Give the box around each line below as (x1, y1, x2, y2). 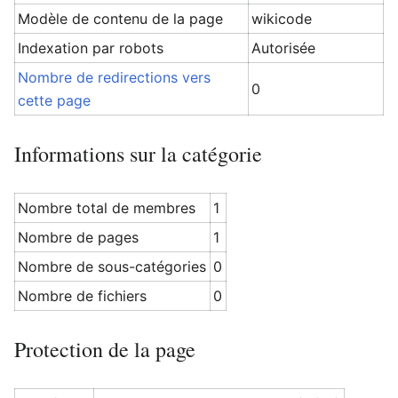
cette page (18, 92, 92, 109)
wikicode (251, 10, 313, 28)
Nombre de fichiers (18, 287, 147, 305)
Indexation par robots (18, 39, 164, 57)
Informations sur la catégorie (14, 139, 262, 168)
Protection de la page (14, 335, 195, 363)
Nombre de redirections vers (18, 68, 211, 86)
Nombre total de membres (18, 199, 196, 217)
